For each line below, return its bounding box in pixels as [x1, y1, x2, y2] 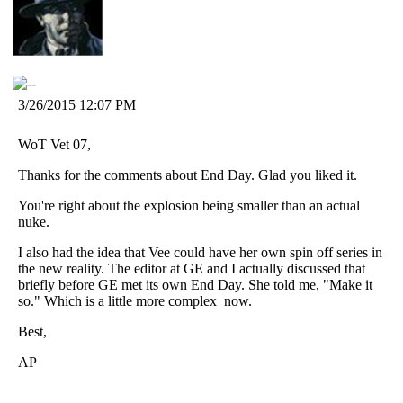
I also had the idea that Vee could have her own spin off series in [18, 244, 382, 260]
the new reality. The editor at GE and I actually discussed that [18, 260, 365, 276]
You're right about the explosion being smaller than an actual [18, 197, 360, 213]
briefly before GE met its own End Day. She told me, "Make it [18, 276, 372, 292]
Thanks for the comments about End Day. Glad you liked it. [18, 166, 357, 183]
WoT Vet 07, [18, 136, 91, 152]
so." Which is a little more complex [18, 292, 220, 309]
